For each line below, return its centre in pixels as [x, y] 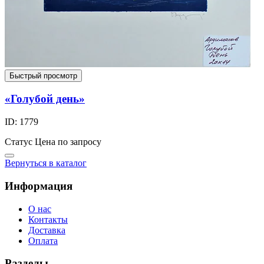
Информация [39, 186]
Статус [19, 142]
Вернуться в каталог [46, 163]
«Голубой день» [45, 99]
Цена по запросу [68, 142]
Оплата [43, 240]
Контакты [48, 219]
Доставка [47, 230]
